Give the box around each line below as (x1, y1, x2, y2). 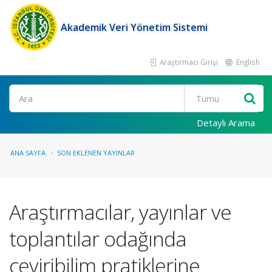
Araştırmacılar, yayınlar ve (9, 198, 231, 226)
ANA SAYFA (10, 148, 46, 157)
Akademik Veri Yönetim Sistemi (61, 21, 208, 34)
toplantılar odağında (9, 225, 186, 253)
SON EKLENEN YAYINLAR (57, 148, 135, 157)
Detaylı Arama (197, 117, 255, 129)
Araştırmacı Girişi (158, 57, 218, 67)
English (234, 57, 260, 67)
